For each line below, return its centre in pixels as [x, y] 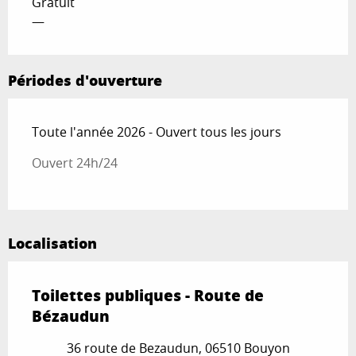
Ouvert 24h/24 [75, 163]
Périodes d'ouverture [85, 81]
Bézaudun [71, 316]
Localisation [52, 244]
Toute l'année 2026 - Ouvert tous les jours [157, 132]
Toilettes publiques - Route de [148, 296]
